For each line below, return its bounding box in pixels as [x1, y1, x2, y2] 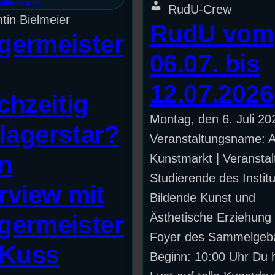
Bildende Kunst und [149, 190, 255, 204]
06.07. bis [149, 49, 260, 78]
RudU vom [149, 19, 274, 48]
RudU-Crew [168, 2, 231, 16]
